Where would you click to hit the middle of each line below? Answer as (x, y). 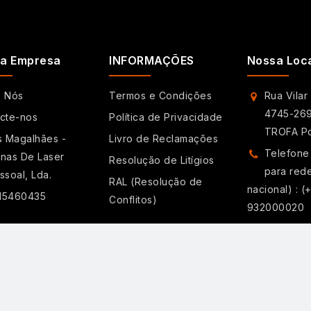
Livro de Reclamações (164, 139)
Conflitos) (133, 200)
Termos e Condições (161, 96)
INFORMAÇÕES (152, 61)
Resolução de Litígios (162, 160)
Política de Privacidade (166, 117)
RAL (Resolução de (156, 182)
